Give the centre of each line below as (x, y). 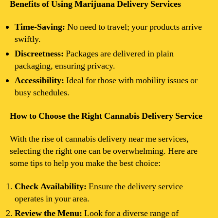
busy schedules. (42, 93)
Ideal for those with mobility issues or (131, 81)
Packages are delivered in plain (119, 54)
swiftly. (28, 39)
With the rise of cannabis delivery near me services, (99, 139)
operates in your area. (52, 199)
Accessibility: (39, 81)
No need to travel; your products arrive (134, 27)
